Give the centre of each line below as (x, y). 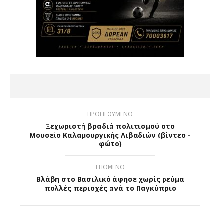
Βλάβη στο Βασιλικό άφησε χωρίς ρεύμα (110, 179)
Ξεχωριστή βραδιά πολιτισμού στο (110, 126)
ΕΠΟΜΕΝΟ (110, 167)
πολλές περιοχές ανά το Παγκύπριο (110, 188)
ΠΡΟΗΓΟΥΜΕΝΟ (110, 114)
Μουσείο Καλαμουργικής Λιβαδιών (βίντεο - (110, 135)
